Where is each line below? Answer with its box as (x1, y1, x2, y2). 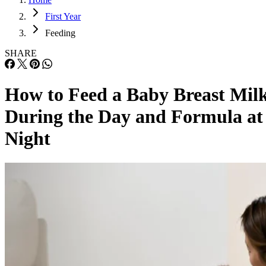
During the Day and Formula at (5, 106, 263, 128)
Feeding (45, 28, 75, 38)
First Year (45, 11, 81, 21)
